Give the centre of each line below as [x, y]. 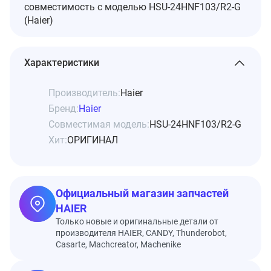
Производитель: [84, 93]
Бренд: [64, 108]
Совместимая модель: [99, 124]
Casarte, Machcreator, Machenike [118, 244]
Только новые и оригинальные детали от [137, 221]
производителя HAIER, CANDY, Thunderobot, [141, 233]
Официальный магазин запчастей [142, 193]
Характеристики [62, 62]
